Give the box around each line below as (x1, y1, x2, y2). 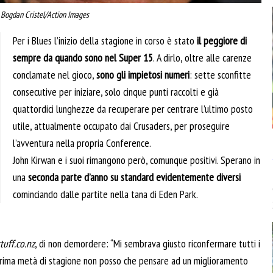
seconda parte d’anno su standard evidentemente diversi (28, 170, 241, 185)
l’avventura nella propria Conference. (13, 136, 151, 151)
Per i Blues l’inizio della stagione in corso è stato (13, 34, 197, 48)
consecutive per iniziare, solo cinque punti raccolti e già (13, 85, 219, 99)
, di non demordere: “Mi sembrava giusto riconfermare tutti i (35, 236, 260, 250)
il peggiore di (197, 34, 247, 48)
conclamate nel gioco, (13, 68, 96, 82)
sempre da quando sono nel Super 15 (13, 51, 153, 65)
